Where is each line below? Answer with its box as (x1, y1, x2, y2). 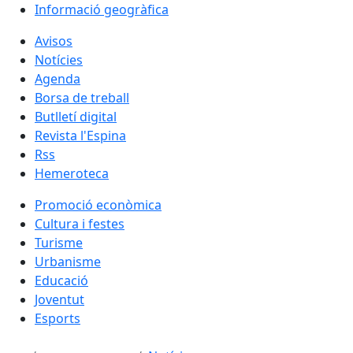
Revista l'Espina (35, 127, 126, 144)
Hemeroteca (35, 165, 109, 182)
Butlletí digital (35, 108, 117, 125)
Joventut (35, 291, 84, 308)
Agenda (35, 70, 80, 87)
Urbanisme (35, 253, 101, 270)
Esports (35, 310, 80, 327)
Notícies (35, 51, 83, 69)
